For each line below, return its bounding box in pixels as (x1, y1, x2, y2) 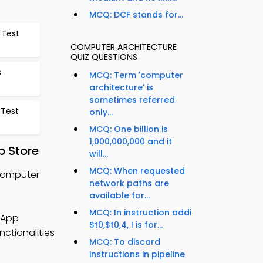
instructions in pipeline (89, 248, 185, 261)
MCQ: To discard (89, 236, 160, 248)
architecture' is (89, 82, 153, 94)
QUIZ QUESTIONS (70, 51, 137, 63)
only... (89, 106, 113, 119)
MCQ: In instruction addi (89, 207, 191, 219)
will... (89, 148, 108, 160)
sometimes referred (89, 94, 175, 106)
